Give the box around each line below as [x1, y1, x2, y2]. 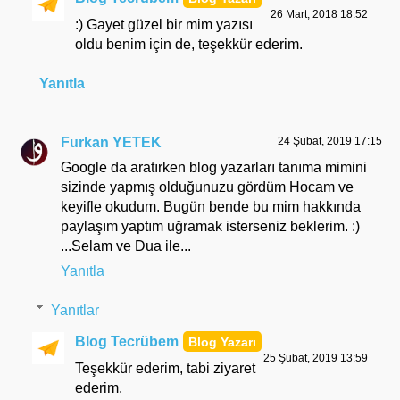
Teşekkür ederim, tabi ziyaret [75, 361, 255, 377]
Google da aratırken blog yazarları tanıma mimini [61, 159, 367, 175]
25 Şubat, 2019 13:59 [263, 352, 368, 365]
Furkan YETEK [61, 134, 162, 150]
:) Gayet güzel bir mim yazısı [75, 16, 253, 32]
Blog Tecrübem [75, 334, 179, 350]
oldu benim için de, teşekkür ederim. [75, 36, 303, 52]
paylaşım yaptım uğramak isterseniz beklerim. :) [61, 218, 360, 234]
